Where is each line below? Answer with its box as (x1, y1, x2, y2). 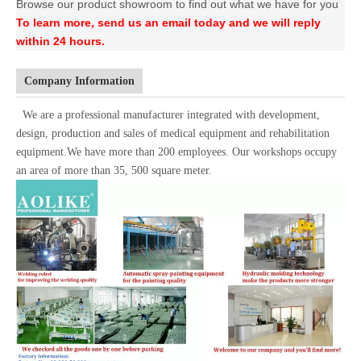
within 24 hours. (16, 34, 105, 48)
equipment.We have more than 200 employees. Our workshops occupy (16, 145, 337, 158)
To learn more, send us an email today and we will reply (16, 15, 321, 29)
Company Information (24, 74, 135, 87)
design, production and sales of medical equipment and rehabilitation (16, 127, 330, 139)
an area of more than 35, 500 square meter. (16, 164, 212, 176)
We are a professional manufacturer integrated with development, (16, 108, 320, 121)
